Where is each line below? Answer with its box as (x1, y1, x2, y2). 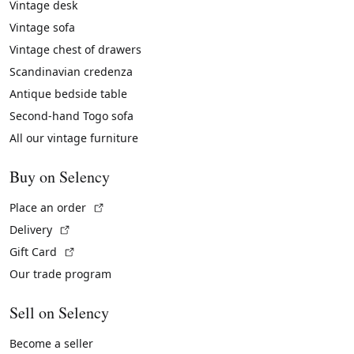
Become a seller (9, 336, 93, 352)
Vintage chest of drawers (9, 42, 141, 58)
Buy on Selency (9, 166, 110, 188)
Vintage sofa (9, 20, 75, 36)
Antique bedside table (9, 86, 127, 102)
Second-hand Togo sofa (9, 108, 134, 124)
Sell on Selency (9, 302, 109, 324)
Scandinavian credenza (9, 64, 133, 80)
